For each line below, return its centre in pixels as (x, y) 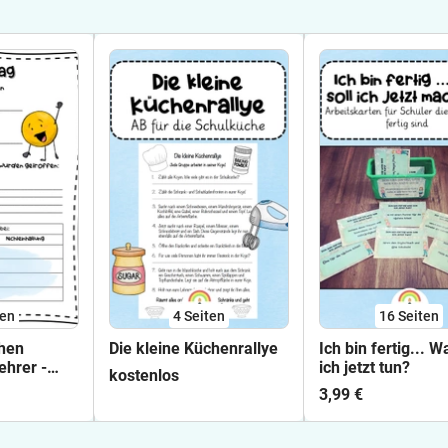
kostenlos (144, 375)
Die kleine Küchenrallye (193, 348)
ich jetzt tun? (364, 367)
